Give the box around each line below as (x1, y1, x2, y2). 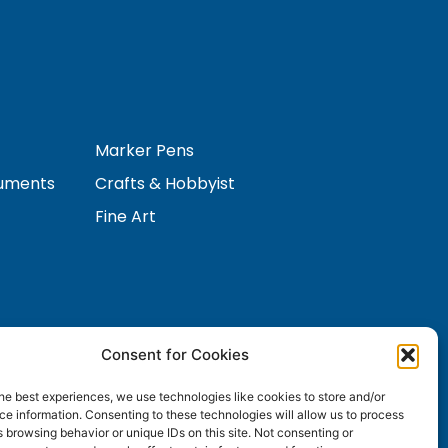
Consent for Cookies (100, 345, 249, 364)
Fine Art (95, 205, 157, 229)
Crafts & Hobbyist (95, 172, 236, 196)
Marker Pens (95, 139, 195, 163)
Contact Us (95, 353, 185, 377)
